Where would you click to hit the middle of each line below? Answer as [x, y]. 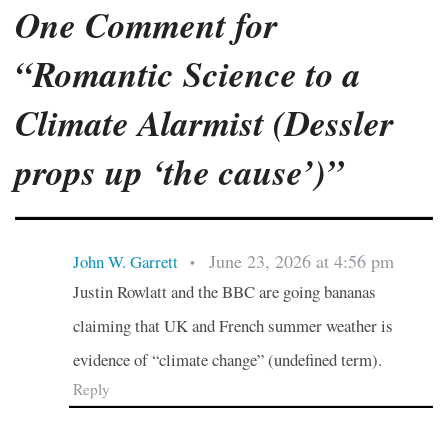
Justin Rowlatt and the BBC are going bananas [224, 291]
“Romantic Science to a [188, 74]
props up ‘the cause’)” [179, 172]
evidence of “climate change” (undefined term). [227, 359]
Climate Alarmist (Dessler [204, 123]
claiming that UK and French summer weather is [232, 325]
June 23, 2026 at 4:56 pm [301, 260]
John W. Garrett [125, 261]
